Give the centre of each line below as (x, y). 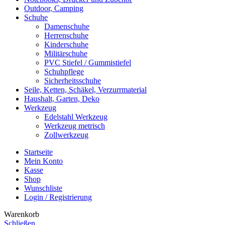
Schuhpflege (64, 72)
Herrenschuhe (66, 36)
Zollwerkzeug (66, 135)
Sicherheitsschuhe (73, 81)
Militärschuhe (66, 54)
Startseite (38, 152)
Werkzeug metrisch (75, 126)
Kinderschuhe (66, 45)
